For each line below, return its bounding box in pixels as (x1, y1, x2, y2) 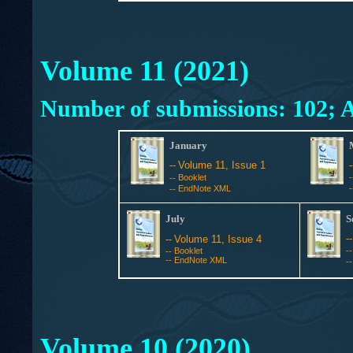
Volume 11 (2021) (39, 55, 249, 87)
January (169, 139, 210, 151)
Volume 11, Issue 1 (178, 159, 266, 171)
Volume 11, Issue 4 (174, 233, 262, 245)
